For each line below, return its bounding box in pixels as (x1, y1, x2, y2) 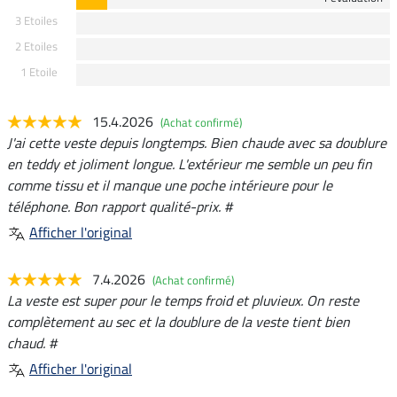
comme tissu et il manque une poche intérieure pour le (7, 175, 332, 197)
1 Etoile (19, 63, 58, 82)
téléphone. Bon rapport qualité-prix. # (7, 196, 232, 218)
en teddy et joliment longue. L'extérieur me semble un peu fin (7, 153, 372, 175)
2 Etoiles (14, 37, 58, 56)
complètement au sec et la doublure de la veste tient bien (7, 311, 350, 333)
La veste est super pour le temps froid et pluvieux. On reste (7, 290, 359, 312)
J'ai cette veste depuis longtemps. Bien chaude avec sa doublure (7, 132, 386, 154)
